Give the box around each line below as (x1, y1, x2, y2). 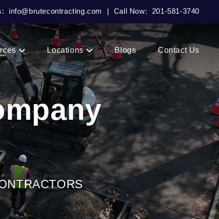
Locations (47, 46, 84, 54)
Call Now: (113, 7, 150, 15)
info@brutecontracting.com (8, 7, 102, 15)
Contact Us (158, 46, 199, 54)
